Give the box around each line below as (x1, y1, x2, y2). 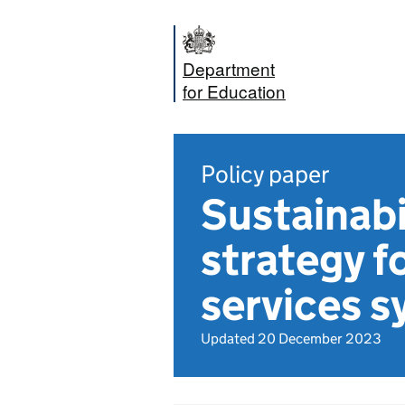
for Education (183, 79, 286, 103)
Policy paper (201, 159, 329, 189)
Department (183, 56, 275, 80)
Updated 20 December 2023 (201, 330, 381, 347)
